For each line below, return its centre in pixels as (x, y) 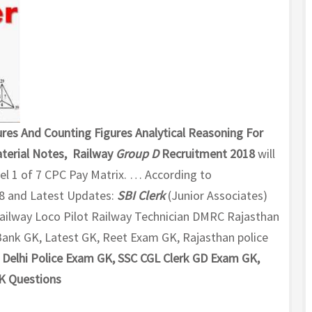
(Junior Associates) (218, 195)
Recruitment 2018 (207, 153)
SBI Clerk (141, 195)
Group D (137, 153)
